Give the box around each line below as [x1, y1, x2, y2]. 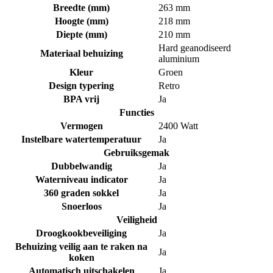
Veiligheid [116, 214, 157, 225]
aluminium [158, 54, 199, 65]
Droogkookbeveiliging [36, 228, 127, 239]
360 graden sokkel [44, 188, 119, 199]
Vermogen [60, 121, 103, 132]
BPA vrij [63, 94, 99, 105]
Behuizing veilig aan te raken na [15, 241, 147, 252]
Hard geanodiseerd [158, 43, 231, 54]
